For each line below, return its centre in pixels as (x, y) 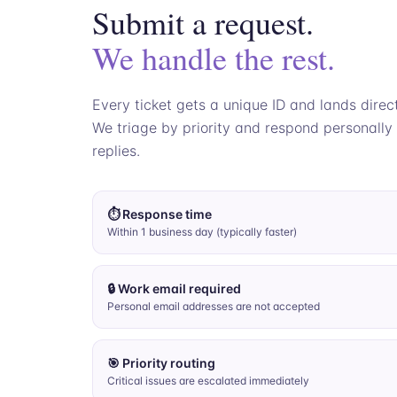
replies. (116, 151)
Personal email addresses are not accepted (214, 306)
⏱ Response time (160, 214)
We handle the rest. (214, 58)
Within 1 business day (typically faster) (202, 232)
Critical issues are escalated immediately (208, 381)
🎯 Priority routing (161, 363)
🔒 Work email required (174, 288)
